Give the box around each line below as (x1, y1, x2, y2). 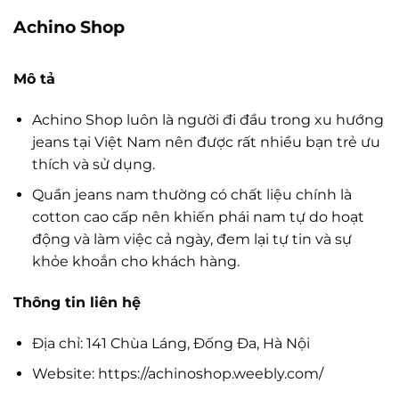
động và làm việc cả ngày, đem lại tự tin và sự (31, 231, 352, 248)
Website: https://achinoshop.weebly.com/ (31, 365, 323, 383)
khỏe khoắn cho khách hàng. (31, 253, 240, 271)
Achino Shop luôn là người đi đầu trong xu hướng (31, 110, 384, 128)
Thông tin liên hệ (13, 293, 141, 311)
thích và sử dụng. (31, 155, 155, 173)
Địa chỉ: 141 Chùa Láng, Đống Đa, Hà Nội (31, 334, 310, 352)
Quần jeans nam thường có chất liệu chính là (31, 186, 352, 204)
